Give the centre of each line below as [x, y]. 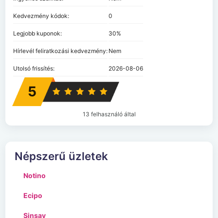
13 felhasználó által [109, 114]
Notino [35, 176]
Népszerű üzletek [62, 156]
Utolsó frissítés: [34, 68]
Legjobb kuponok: [38, 33]
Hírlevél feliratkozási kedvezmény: [61, 51]
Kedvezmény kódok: [41, 16]
